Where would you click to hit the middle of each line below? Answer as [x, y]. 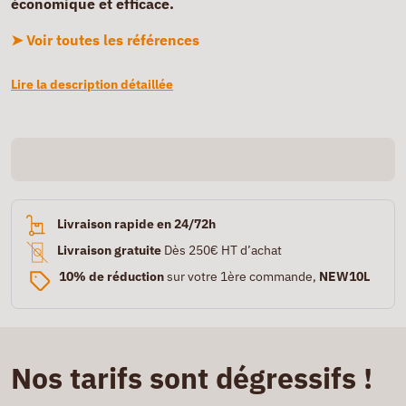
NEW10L [344, 276]
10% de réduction [111, 276]
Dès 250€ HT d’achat [222, 250]
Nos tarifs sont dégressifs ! [192, 378]
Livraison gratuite [110, 250]
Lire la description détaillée [92, 84]
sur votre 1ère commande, [242, 276]
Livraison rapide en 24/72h [136, 224]
